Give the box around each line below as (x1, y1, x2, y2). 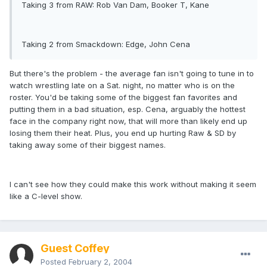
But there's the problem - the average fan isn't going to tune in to (10, 69, 254, 79)
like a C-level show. (10, 191, 82, 201)
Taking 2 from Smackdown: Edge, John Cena (21, 39, 190, 49)
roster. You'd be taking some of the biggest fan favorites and (10, 92, 237, 103)
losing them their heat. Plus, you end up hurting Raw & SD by (10, 128, 236, 138)
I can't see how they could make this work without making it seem (10, 179, 256, 190)
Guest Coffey (41, 242, 110, 255)
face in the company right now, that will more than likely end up (10, 116, 247, 126)
